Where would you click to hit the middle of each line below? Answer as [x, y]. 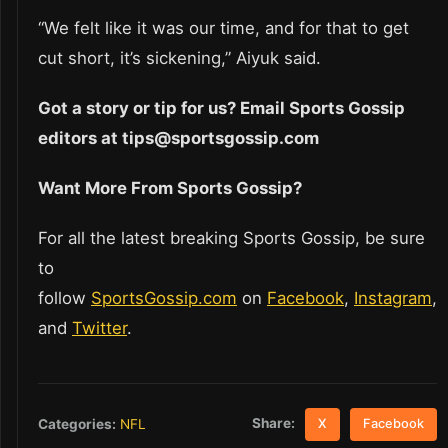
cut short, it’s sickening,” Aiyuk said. [179, 58]
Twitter [99, 328]
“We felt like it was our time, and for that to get [223, 28]
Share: [274, 423]
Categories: [77, 423]
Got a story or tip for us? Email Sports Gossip [221, 108]
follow [64, 298]
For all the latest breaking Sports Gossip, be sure [231, 238]
